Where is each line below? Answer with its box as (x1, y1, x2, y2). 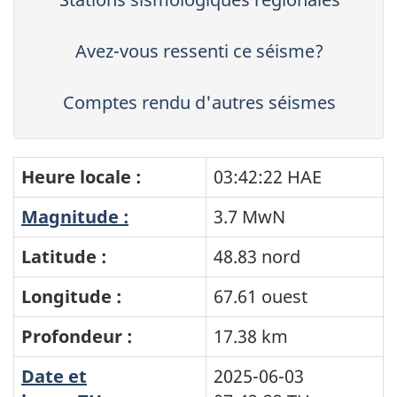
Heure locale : (21, 165, 141, 190)
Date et (21, 364, 87, 389)
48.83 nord (214, 245, 300, 269)
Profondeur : (21, 324, 132, 349)
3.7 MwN (214, 205, 285, 230)
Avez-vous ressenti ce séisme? (75, 39, 323, 64)
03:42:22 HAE (214, 165, 322, 190)
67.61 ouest (214, 284, 307, 309)
